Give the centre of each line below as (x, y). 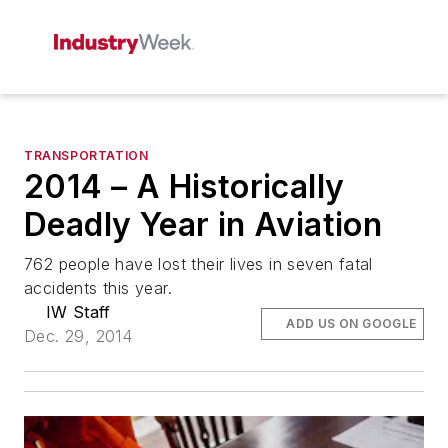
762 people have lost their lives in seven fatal (198, 264)
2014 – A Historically (184, 186)
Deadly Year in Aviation (203, 224)
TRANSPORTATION (86, 155)
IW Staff (78, 312)
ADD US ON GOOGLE (351, 323)
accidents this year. (98, 288)
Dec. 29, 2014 (78, 336)
